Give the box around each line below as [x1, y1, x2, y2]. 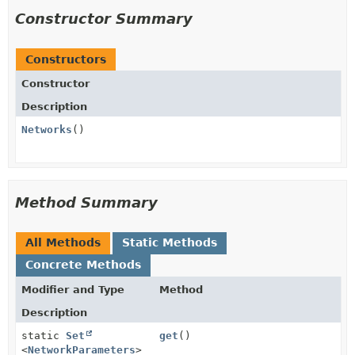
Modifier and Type [21, 284, 124, 296]
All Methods [25, 236, 101, 249]
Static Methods [122, 236, 217, 249]
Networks [21, 124, 72, 136]
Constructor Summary [15, 10, 193, 27]
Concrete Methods [25, 258, 141, 271]
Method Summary [15, 194, 158, 211]
